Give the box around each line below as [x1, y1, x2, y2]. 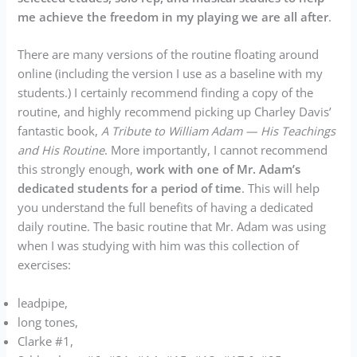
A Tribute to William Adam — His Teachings [101, 123, 336, 139]
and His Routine [18, 142, 105, 159]
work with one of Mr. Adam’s [136, 161, 301, 178]
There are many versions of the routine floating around [18, 46, 320, 63]
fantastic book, [18, 123, 102, 139]
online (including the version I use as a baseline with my [18, 65, 324, 82]
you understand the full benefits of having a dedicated [18, 199, 314, 216]
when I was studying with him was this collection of [18, 237, 300, 254]
